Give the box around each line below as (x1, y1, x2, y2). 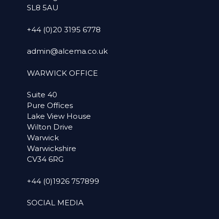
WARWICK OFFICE (27, 68, 98, 78)
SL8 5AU (27, 3, 59, 13)
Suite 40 (27, 90, 58, 100)
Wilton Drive (27, 122, 73, 132)
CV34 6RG (27, 154, 64, 164)
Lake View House (27, 111, 91, 121)
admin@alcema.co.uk (27, 46, 108, 56)
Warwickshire (27, 144, 77, 153)
